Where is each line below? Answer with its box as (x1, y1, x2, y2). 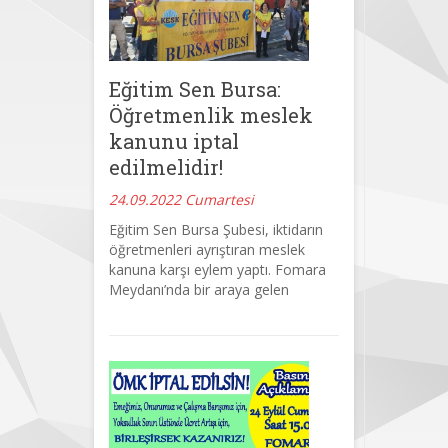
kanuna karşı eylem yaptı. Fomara (109, 259, 326, 279)
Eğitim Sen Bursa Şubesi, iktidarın (109, 219, 323, 239)
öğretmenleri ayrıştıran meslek (109, 239, 305, 259)
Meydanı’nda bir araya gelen (109, 279, 289, 299)
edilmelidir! (109, 153, 223, 180)
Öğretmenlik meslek (109, 101, 313, 128)
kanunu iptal (109, 127, 239, 154)
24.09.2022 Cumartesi (109, 189, 254, 209)
